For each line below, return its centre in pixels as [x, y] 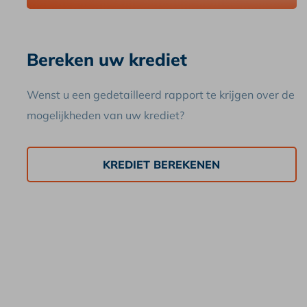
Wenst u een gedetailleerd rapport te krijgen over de [160, 95]
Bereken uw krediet [107, 59]
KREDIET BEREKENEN [162, 164]
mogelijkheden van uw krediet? [105, 115]
